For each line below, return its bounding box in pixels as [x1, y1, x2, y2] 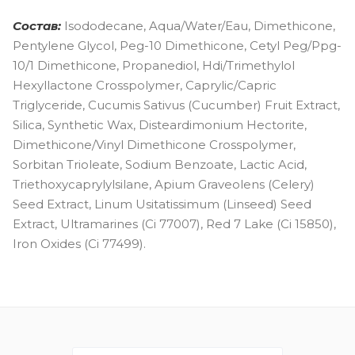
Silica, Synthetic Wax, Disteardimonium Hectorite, [13, 116, 307, 132]
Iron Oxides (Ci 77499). [13, 235, 146, 251]
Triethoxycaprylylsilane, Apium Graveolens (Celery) [13, 176, 315, 192]
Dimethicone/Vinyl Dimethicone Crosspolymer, [13, 136, 296, 152]
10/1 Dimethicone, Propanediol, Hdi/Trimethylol [13, 57, 295, 73]
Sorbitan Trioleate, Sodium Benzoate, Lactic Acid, [13, 156, 307, 172]
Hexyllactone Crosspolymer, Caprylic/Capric [13, 77, 277, 93]
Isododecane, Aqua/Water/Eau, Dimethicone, [61, 17, 335, 33]
